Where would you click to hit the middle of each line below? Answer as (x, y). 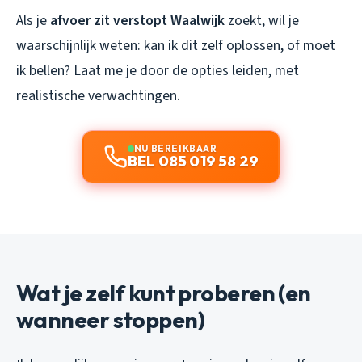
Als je (33, 20)
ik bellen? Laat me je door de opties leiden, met (158, 70)
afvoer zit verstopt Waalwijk (137, 20)
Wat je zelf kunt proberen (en (164, 293)
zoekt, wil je (262, 20)
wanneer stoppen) (111, 319)
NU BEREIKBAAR (175, 148)
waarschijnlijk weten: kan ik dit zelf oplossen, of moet (176, 45)
